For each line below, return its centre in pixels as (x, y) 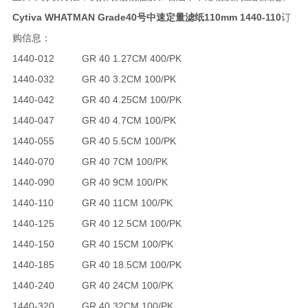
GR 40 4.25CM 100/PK (131, 100)
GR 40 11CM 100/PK (127, 203)
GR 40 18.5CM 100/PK (131, 265)
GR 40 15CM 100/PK (127, 244)
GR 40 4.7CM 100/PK (129, 120)
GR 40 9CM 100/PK (124, 182)
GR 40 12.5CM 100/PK (131, 223)
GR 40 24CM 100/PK (127, 285)
